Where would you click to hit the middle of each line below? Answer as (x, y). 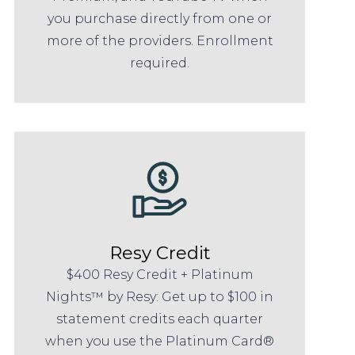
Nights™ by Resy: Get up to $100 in (160, 297)
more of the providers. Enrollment (160, 40)
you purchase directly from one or (160, 18)
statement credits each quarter (160, 319)
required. (160, 63)
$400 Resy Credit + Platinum (160, 275)
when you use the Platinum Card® (160, 342)
